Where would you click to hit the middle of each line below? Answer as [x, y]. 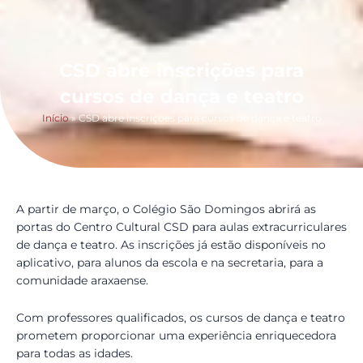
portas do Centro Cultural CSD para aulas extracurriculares [181, 227]
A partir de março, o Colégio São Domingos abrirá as [166, 209]
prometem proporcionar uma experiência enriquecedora [176, 336]
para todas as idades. [76, 354]
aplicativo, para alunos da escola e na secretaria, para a [170, 263]
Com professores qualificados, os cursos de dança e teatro [181, 318]
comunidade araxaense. [84, 281]
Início [55, 119]
